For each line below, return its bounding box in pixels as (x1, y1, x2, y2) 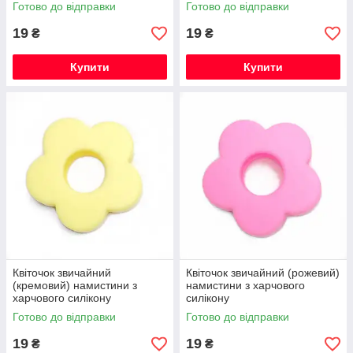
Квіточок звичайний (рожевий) (186, 266, 340, 279)
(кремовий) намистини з (13, 279, 137, 292)
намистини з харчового (186, 279, 305, 292)
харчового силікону (13, 292, 111, 304)
